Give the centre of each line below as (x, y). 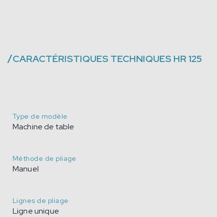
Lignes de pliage (41, 200)
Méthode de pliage (45, 158)
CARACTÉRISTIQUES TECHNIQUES (92, 58)
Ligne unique (36, 211)
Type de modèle (40, 116)
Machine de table (44, 126)
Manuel (26, 169)
